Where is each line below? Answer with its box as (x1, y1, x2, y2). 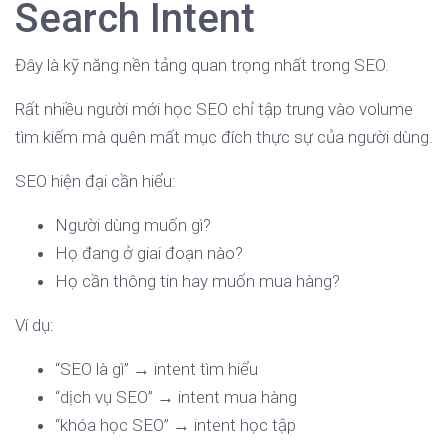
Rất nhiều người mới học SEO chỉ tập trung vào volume (15, 99, 413, 120)
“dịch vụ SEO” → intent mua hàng (55, 387, 297, 408)
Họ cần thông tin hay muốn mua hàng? (55, 271, 340, 292)
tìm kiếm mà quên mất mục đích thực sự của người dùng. (15, 127, 433, 148)
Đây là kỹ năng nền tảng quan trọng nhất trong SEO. (15, 55, 389, 76)
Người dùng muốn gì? (55, 215, 211, 236)
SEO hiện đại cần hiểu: (15, 171, 176, 192)
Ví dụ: (15, 315, 54, 336)
